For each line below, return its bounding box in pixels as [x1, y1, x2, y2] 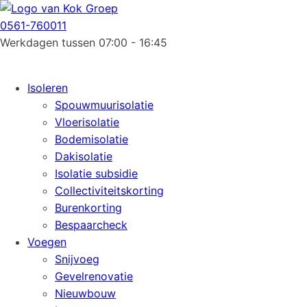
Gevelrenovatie [55, 269, 133, 283]
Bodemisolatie [55, 132, 128, 146]
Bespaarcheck [55, 218, 127, 232]
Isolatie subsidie [55, 167, 138, 180]
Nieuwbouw [55, 286, 116, 300]
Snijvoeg [55, 252, 99, 266]
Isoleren [27, 81, 68, 95]
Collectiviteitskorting [55, 184, 164, 197]
